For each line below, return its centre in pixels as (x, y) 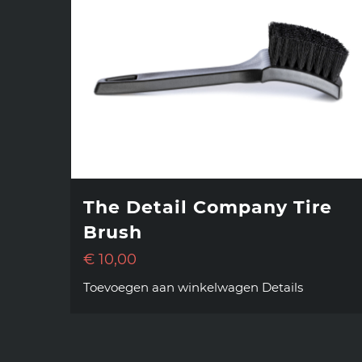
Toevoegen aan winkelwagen (171, 288)
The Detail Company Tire (208, 208)
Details (282, 288)
